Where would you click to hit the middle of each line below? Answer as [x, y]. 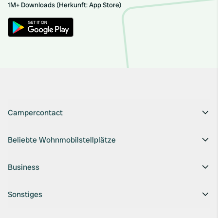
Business [24, 167]
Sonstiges [25, 194]
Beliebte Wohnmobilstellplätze [62, 140]
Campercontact [35, 113]
